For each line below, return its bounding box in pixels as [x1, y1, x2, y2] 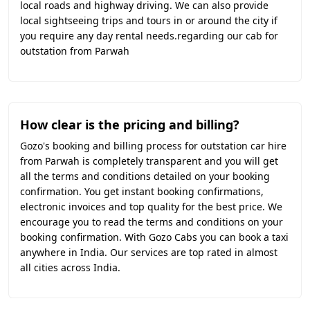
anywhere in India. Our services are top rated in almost [20, 246, 277, 259]
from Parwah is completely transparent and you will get [20, 154, 278, 167]
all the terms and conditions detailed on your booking [20, 170, 270, 183]
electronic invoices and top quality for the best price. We [20, 200, 282, 213]
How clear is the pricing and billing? [20, 116, 239, 133]
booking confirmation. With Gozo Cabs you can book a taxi [20, 230, 289, 244]
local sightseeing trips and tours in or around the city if [20, 14, 277, 27]
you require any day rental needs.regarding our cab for [20, 29, 278, 42]
